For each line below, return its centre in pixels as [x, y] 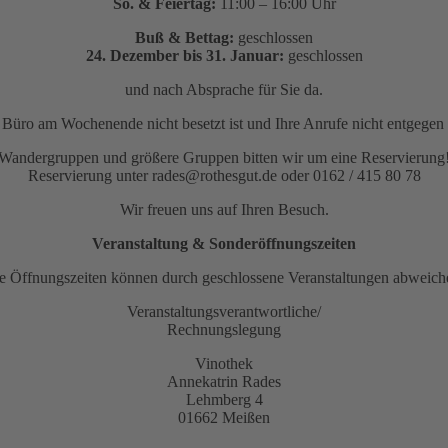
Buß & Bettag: [184, 38]
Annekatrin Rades [224, 382]
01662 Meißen [224, 418]
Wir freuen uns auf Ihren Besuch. [224, 210]
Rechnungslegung [224, 330]
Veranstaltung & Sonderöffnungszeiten [224, 244]
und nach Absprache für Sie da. [224, 90]
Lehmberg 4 [224, 400]
